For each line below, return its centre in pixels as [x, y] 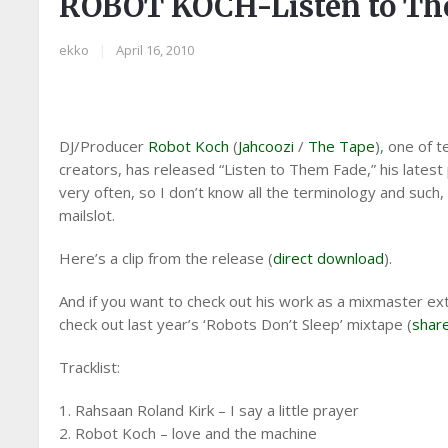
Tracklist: [90, 367]
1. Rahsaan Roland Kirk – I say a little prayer [209, 410]
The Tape [342, 146]
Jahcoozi [266, 146]
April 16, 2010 [155, 50]
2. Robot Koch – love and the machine [188, 433]
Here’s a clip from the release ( [166, 258]
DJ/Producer [104, 146]
